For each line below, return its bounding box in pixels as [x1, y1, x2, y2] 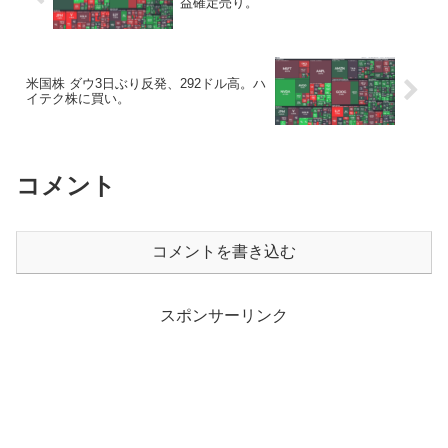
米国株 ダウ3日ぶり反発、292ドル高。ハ [26, 75, 266, 91]
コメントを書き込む [152, 242, 296, 260]
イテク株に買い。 [26, 90, 130, 106]
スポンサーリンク [160, 307, 288, 325]
